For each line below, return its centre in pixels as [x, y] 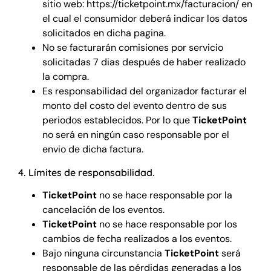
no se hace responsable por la [164, 195]
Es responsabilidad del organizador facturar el [144, 91]
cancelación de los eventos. [103, 209]
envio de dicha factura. [93, 149]
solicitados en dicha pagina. [104, 33]
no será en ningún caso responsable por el [135, 134]
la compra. [65, 76]
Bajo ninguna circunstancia [103, 253]
